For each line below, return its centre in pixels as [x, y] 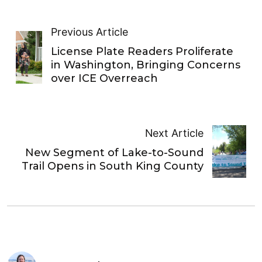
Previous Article [90, 32]
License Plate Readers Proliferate [142, 52]
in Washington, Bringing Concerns [146, 65]
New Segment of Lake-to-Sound [114, 152]
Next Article [174, 133]
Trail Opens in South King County [112, 166]
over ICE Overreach [105, 79]
